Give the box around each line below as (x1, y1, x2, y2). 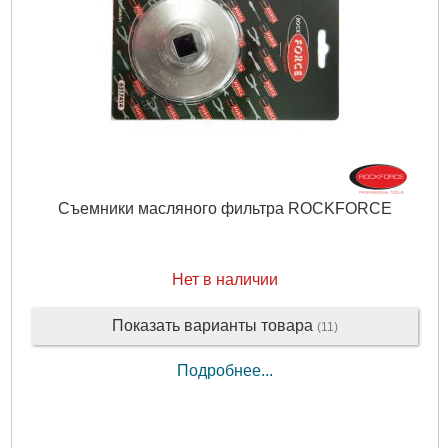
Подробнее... (176, 361, 273, 379)
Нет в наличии (171, 271, 278, 289)
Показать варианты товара (111, 317, 317, 335)
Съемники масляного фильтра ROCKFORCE (57, 200, 392, 218)
